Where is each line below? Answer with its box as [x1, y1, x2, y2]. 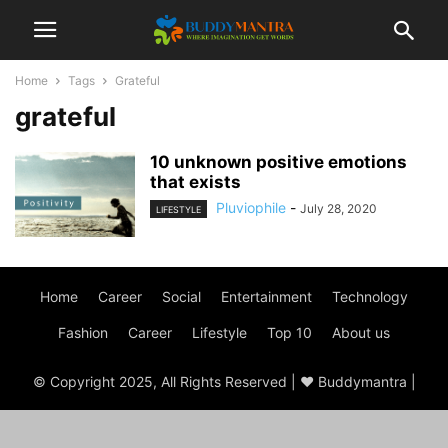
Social [162, 288, 201, 305]
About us [332, 324, 390, 341]
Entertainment [221, 288, 312, 305]
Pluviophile [216, 199, 286, 216]
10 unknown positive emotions [150, 152, 407, 172]
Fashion [58, 324, 108, 341]
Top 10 [267, 324, 312, 341]
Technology [332, 288, 408, 305]
